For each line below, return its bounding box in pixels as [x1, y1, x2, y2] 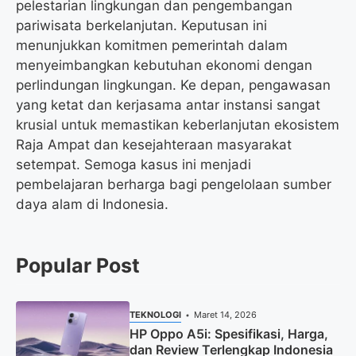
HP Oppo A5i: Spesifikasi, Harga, [129, 326, 328, 342]
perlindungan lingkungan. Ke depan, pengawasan [16, 77, 331, 94]
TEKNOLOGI [129, 309, 181, 321]
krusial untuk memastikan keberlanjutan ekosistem [16, 117, 339, 133]
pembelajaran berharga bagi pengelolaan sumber [16, 176, 331, 193]
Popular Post [16, 253, 140, 278]
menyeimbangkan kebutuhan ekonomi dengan [16, 57, 312, 74]
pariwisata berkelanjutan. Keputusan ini [16, 17, 267, 34]
